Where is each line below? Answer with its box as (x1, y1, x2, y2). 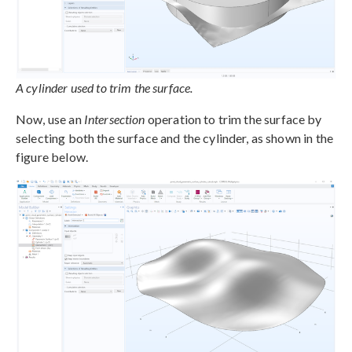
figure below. (16, 148, 88, 164)
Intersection (83, 111, 145, 126)
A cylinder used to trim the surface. (16, 79, 193, 95)
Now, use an (16, 111, 84, 126)
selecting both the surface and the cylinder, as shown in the (16, 130, 333, 145)
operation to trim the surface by (145, 111, 322, 126)
